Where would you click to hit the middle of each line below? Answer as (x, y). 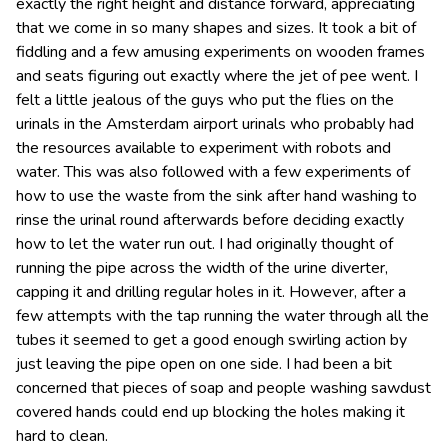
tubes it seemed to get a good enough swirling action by (211, 339)
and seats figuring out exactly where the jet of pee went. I (217, 75)
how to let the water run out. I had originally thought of (204, 243)
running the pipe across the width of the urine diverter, (202, 267)
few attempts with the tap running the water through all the (222, 315)
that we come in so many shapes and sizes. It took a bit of (216, 27)
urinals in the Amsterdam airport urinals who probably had (215, 123)
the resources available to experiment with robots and (203, 147)
